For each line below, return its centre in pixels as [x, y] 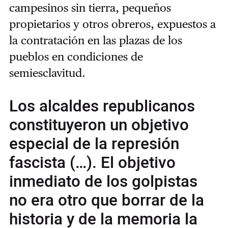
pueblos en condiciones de [76, 57]
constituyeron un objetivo [99, 125]
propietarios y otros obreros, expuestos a [112, 24]
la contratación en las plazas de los [95, 40]
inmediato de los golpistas [103, 182]
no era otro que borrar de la [106, 201]
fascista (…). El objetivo [92, 163]
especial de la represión [94, 144]
